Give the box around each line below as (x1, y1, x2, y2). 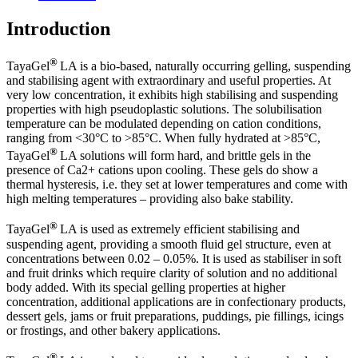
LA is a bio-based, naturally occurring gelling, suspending (58, 59, 351, 74)
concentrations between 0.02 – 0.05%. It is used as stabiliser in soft (6, 251, 341, 265)
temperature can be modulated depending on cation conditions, (6, 117, 321, 131)
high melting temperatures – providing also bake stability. (6, 192, 293, 206)
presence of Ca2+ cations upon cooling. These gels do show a (6, 163, 318, 177)
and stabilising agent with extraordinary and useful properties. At (6, 74, 331, 88)
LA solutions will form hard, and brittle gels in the (58, 149, 311, 163)
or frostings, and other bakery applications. (6, 323, 221, 337)
